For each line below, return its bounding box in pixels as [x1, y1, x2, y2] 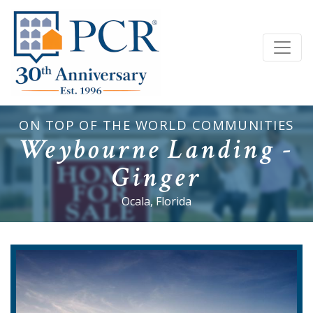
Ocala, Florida [122, 194, 191, 210]
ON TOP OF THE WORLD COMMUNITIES [19, 116, 294, 134]
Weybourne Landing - [19, 131, 294, 168]
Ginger [112, 159, 201, 196]
